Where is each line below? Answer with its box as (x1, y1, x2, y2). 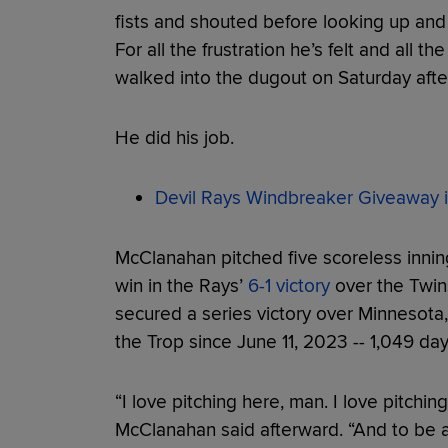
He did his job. (114, 125, 234, 150)
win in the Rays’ (114, 273, 248, 298)
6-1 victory (247, 273, 330, 298)
